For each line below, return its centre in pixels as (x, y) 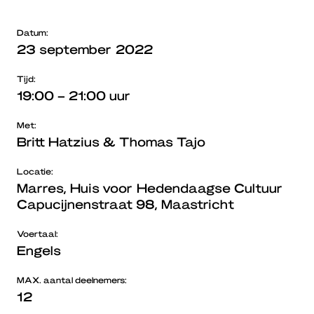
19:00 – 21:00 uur (74, 95)
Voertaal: (37, 234)
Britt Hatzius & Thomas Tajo (111, 142)
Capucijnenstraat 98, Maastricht (125, 204)
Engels (39, 250)
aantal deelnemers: (84, 280)
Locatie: (35, 171)
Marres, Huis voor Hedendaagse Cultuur (150, 188)
